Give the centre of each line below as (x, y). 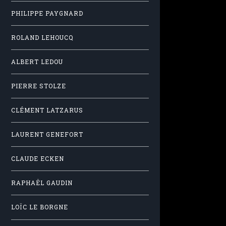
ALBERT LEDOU (37, 62)
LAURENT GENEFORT (47, 135)
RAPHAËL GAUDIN (42, 183)
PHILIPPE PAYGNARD (47, 14)
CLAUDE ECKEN (38, 159)
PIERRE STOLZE (39, 86)
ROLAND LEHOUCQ (42, 38)
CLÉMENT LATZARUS (47, 110)
